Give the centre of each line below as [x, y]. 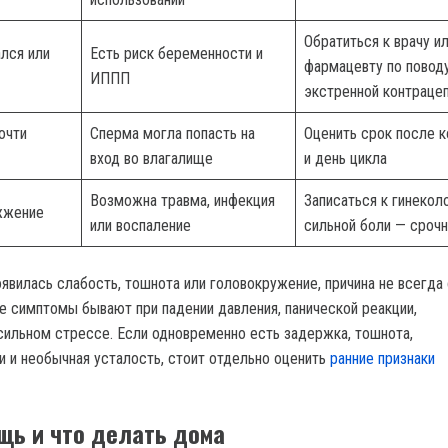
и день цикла [345, 158]
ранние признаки [382, 358]
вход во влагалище [151, 158]
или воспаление [140, 225]
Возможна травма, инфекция [182, 200]
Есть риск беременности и [176, 53]
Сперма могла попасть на [172, 133]
